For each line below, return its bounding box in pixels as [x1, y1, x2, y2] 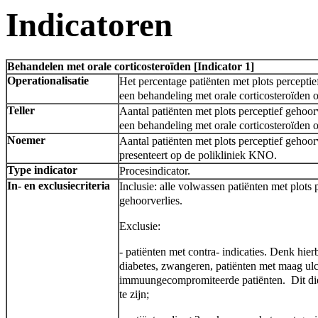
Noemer [7, 134, 45, 147]
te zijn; [119, 287, 149, 302]
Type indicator [7, 164, 77, 177]
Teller [7, 104, 35, 117]
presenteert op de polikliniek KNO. [119, 148, 277, 163]
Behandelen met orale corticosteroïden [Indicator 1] [7, 60, 254, 73]
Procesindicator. [119, 164, 190, 178]
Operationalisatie [7, 75, 89, 87]
